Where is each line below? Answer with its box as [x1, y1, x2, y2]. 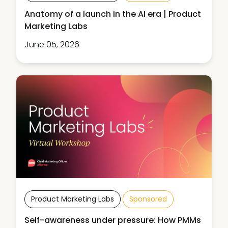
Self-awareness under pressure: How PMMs [24, 214, 201, 226]
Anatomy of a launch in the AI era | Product [24, 8, 201, 20]
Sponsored [129, 193, 167, 204]
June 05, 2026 [24, 39, 79, 51]
